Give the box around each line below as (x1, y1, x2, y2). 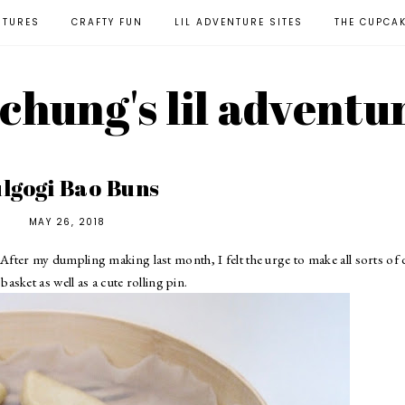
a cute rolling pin (89, 273, 185, 290)
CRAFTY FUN (71, 15, 143, 29)
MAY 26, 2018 (28, 215, 106, 229)
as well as (36, 273, 89, 290)
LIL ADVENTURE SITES (174, 15, 303, 29)
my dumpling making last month (32, 250, 212, 268)
